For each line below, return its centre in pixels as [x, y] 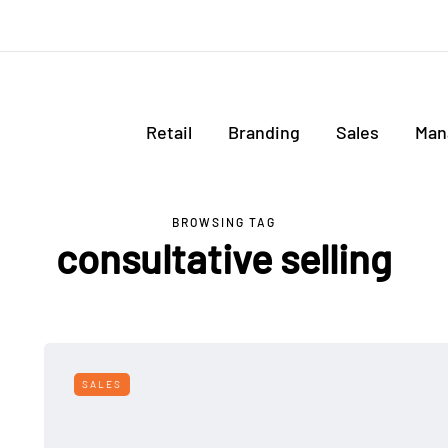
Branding [264, 132]
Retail [169, 132]
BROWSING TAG [224, 222]
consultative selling [223, 258]
